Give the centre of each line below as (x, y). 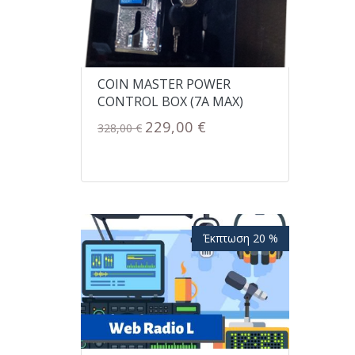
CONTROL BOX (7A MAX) (170, 102)
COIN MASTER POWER (164, 84)
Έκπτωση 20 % (240, 238)
